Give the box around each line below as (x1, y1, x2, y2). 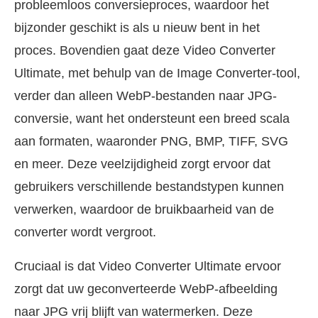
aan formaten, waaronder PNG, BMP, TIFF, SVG (14, 134, 288, 149)
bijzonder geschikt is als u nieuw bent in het (14, 21, 260, 35)
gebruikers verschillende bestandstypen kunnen (14, 180, 284, 194)
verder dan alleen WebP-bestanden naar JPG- (14, 89, 277, 104)
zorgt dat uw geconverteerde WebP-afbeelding (14, 282, 278, 297)
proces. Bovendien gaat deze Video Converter (14, 43, 275, 58)
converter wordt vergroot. (14, 225, 156, 240)
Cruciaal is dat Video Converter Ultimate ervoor (14, 259, 281, 274)
